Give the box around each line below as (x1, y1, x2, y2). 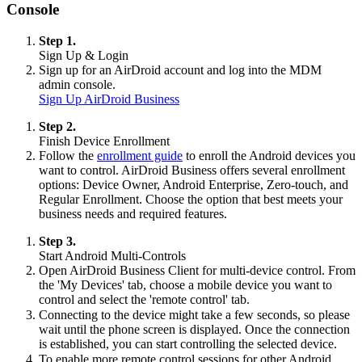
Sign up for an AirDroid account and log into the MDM (39, 62, 322, 77)
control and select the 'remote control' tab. (39, 292, 250, 306)
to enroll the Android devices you (183, 148, 356, 162)
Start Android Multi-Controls (39, 248, 186, 263)
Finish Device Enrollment (39, 133, 170, 148)
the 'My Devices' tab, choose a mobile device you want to (39, 277, 332, 292)
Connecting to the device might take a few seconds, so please (39, 307, 350, 322)
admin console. (39, 77, 116, 91)
